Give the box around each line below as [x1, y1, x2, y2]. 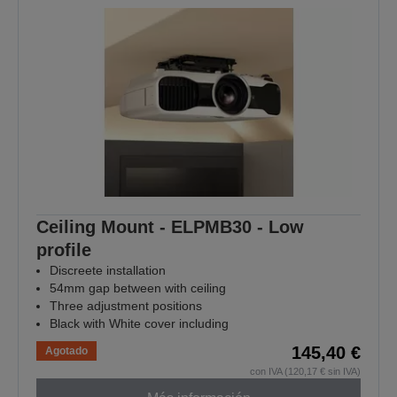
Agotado [45, 345, 88, 358]
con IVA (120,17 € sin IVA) [250, 366, 361, 378]
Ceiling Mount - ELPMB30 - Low [36, 217, 304, 237]
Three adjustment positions [50, 299, 202, 314]
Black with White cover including [50, 316, 229, 331]
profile [36, 240, 91, 261]
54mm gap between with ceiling [50, 281, 226, 296]
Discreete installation [50, 263, 166, 278]
